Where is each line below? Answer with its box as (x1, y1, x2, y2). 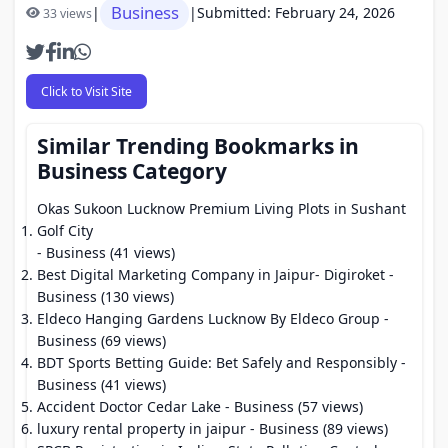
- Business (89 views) (246, 419, 388, 438)
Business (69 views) (37, 331, 166, 350)
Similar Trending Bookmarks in (37, 132, 359, 160)
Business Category (37, 157, 227, 185)
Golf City (37, 221, 93, 240)
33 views (43, 4, 92, 22)
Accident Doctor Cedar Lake (37, 397, 221, 416)
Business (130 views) (37, 287, 174, 306)
